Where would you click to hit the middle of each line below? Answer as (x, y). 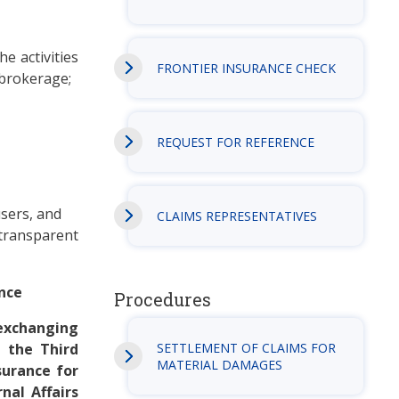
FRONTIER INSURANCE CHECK (246, 68)
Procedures (162, 299)
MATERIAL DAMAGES (219, 364)
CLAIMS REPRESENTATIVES (236, 216)
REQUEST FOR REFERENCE (235, 142)
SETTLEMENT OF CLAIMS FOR (246, 347)
